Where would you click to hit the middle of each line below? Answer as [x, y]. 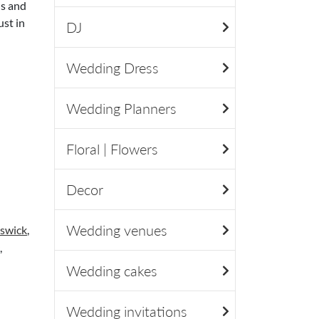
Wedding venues [117, 230]
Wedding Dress [113, 67]
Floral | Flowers [112, 148]
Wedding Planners [121, 108]
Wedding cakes [112, 270]
